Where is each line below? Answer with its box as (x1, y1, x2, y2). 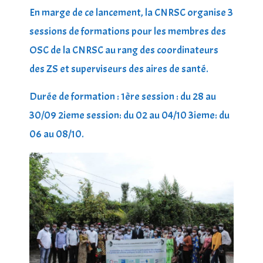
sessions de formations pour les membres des (29, 24, 226, 38)
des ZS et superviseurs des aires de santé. (29, 62, 212, 76)
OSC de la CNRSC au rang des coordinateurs (29, 43, 218, 57)
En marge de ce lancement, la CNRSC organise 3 (29, 5, 233, 19)
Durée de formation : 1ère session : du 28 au (29, 89, 216, 103)
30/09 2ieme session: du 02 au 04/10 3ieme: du (29, 108, 230, 122)
